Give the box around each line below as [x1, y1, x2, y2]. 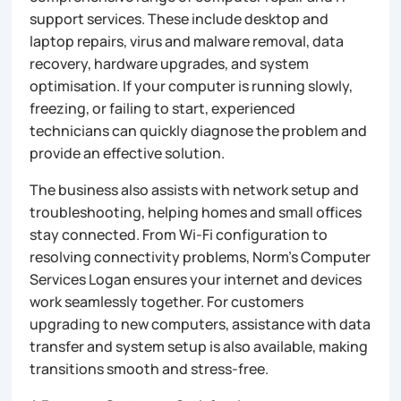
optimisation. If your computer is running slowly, [30, 75, 354, 96]
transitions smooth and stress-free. [30, 358, 269, 379]
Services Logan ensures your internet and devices [30, 269, 363, 289]
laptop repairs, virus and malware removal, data [30, 30, 345, 51]
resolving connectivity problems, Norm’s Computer [30, 246, 371, 267]
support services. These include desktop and [30, 8, 329, 29]
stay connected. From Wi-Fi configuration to [30, 224, 328, 244]
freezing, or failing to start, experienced [30, 98, 296, 118]
